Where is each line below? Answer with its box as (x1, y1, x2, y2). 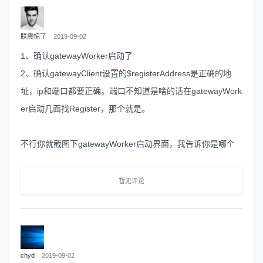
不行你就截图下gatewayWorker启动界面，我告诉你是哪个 (21, 139, 235, 149)
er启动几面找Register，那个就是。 (21, 103, 150, 113)
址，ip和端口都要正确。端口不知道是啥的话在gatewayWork (21, 86, 242, 96)
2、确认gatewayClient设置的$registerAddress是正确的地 (21, 68, 231, 78)
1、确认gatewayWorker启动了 (21, 50, 133, 60)
